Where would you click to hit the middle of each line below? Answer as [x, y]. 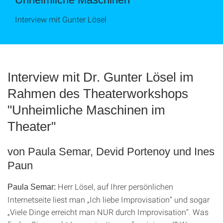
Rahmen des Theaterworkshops [98, 94]
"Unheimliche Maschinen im [86, 110]
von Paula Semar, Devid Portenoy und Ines [111, 152]
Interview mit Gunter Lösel [61, 19]
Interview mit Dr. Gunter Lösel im [101, 77]
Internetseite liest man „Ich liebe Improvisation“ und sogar [109, 199]
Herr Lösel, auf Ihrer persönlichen [115, 186]
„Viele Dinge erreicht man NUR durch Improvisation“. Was [108, 212]
